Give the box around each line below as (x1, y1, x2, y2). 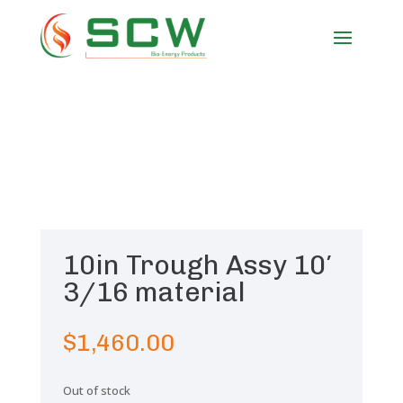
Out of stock (62, 382, 130, 399)
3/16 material (62, 276, 246, 309)
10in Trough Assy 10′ (62, 249, 332, 282)
